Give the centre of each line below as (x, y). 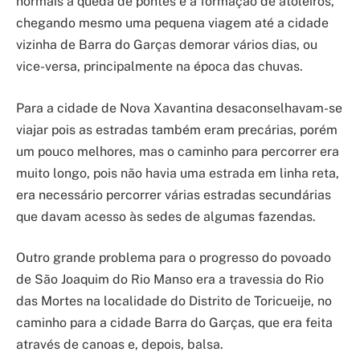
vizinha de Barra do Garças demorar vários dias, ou (167, 45)
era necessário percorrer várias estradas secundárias (174, 194)
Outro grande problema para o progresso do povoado (174, 258)
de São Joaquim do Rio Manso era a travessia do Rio (170, 280)
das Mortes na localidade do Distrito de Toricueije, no (174, 301)
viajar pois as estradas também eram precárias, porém (177, 129)
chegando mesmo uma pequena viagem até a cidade (172, 23)
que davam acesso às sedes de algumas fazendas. (166, 216)
